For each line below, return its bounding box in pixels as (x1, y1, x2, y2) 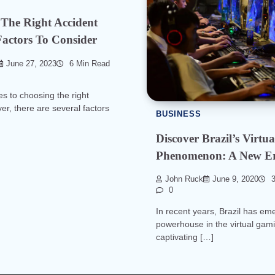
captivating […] (156, 231, 214, 242)
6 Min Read (67, 60, 110, 69)
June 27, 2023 (6, 60, 56, 69)
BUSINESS (156, 109, 201, 118)
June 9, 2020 (212, 175, 258, 184)
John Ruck (165, 175, 203, 184)
